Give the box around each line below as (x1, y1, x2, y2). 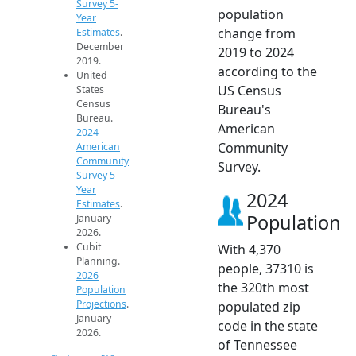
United (76, 68, 107, 82)
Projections (76, 296, 126, 311)
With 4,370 (218, 240, 281, 258)
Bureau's (218, 100, 271, 118)
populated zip (218, 297, 300, 315)
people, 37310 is (218, 259, 314, 277)
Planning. (76, 253, 120, 268)
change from (218, 24, 296, 42)
